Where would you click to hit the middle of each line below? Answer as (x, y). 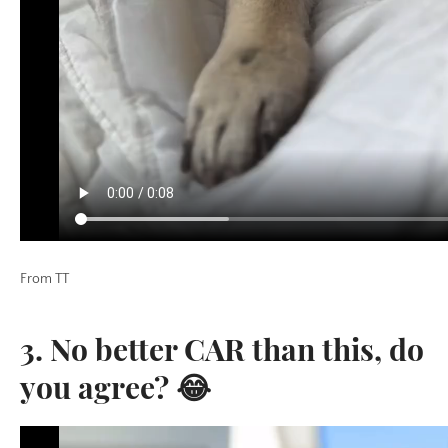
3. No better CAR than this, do (222, 349)
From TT (44, 279)
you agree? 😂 (115, 387)
